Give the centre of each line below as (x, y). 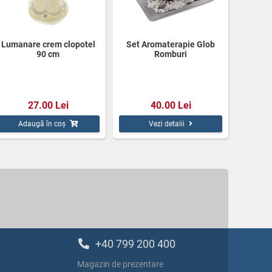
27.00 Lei (48, 105)
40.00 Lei (171, 105)
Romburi (171, 54)
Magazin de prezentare (120, 264)
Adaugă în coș (42, 124)
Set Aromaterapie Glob (171, 44)
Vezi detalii (167, 124)
